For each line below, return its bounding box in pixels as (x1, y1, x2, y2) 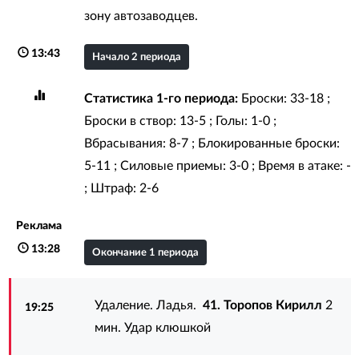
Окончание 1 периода (91, 247, 199, 258)
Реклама (16, 220, 63, 232)
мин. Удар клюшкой (95, 321, 212, 334)
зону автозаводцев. (83, 9, 198, 22)
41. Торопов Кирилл (203, 298, 323, 312)
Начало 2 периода (91, 51, 181, 63)
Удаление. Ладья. (95, 298, 204, 312)
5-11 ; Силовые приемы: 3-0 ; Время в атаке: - (83, 159, 351, 172)
